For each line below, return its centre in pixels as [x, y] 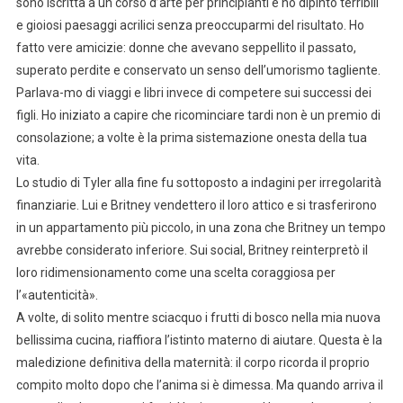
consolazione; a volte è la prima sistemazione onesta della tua [191, 137]
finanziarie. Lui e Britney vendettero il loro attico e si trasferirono [196, 205]
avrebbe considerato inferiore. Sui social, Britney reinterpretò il [192, 250]
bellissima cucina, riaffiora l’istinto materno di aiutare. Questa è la [199, 340]
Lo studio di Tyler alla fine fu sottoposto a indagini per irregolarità [198, 182]
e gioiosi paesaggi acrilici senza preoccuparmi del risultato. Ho [190, 25]
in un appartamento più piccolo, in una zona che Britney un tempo [201, 227]
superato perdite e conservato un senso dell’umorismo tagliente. [198, 70]
